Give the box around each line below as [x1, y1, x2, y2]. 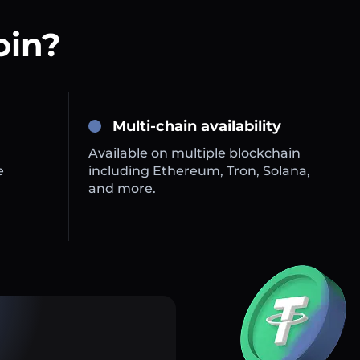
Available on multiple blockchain [88, 145, 301, 162]
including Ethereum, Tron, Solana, [88, 163, 311, 179]
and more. [88, 181, 157, 197]
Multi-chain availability [112, 117, 282, 136]
